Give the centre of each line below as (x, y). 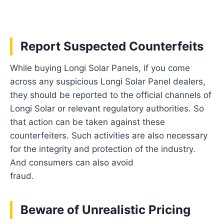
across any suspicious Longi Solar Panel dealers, (108, 81)
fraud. (100, 176)
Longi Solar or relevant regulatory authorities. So (107, 108)
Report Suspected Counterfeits (112, 46)
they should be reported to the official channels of (111, 95)
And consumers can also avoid (72, 162)
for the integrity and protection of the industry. (103, 149)
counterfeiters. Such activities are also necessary (109, 135)
